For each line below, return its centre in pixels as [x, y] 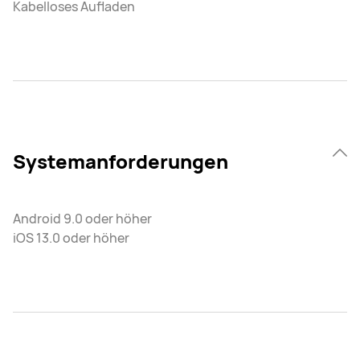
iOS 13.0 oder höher [71, 238]
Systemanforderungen [121, 162]
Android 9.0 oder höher [82, 219]
